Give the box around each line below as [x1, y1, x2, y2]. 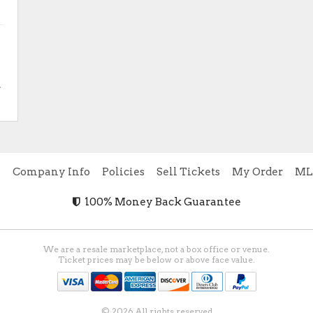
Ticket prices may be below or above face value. [58, 254, 255, 265]
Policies [101, 166, 145, 178]
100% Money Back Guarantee [80, 196, 241, 208]
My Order [231, 166, 283, 178]
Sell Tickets [156, 166, 220, 178]
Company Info [12, 166, 90, 178]
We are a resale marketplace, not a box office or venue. [43, 244, 270, 254]
